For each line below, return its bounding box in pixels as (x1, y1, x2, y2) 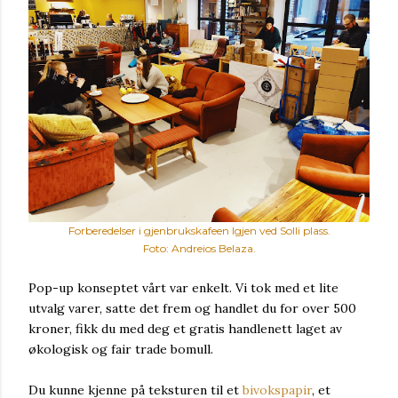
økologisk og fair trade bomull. (28, 341, 213, 357)
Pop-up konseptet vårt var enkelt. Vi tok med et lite (28, 280, 338, 296)
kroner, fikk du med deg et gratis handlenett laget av (28, 321, 342, 337)
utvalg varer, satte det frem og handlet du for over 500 (28, 300, 356, 316)
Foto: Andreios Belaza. (142, 242, 256, 255)
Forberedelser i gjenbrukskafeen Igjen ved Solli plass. (68, 224, 330, 237)
